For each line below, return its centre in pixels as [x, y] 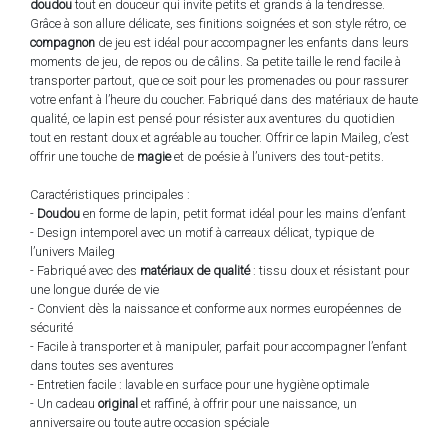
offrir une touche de [83, 156]
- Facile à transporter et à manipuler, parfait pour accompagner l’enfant [218, 346]
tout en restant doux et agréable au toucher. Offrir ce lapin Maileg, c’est [219, 137]
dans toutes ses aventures [102, 365]
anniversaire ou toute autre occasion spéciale [149, 422]
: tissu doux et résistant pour [329, 270]
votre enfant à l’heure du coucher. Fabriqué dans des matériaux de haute [224, 99]
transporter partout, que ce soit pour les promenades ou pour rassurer [219, 80]
